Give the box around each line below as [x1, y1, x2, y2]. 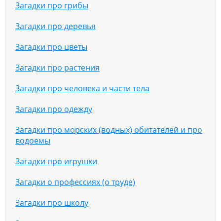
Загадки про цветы [15, 41, 87, 52]
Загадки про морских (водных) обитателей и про [15, 124, 202, 135]
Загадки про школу [15, 197, 88, 208]
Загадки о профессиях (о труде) [15, 177, 135, 187]
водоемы [15, 135, 50, 146]
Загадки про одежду [15, 104, 92, 114]
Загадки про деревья [15, 21, 96, 32]
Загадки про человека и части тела [15, 83, 149, 94]
